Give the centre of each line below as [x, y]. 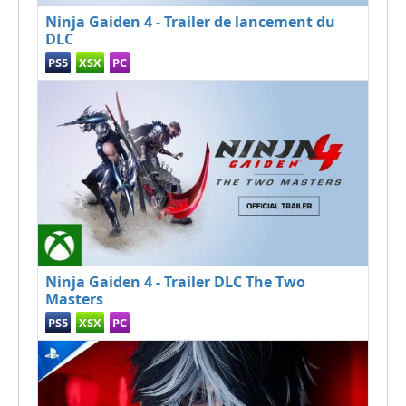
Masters [74, 299]
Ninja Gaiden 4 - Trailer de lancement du [190, 22]
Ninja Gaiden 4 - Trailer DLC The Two [175, 282]
